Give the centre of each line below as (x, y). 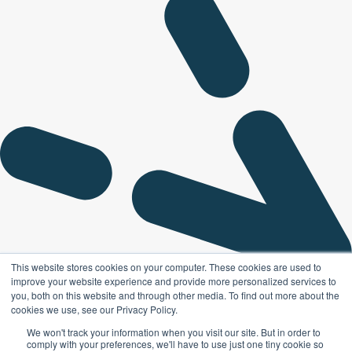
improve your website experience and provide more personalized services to (174, 281)
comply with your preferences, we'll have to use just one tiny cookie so (175, 344)
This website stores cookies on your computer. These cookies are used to (166, 267)
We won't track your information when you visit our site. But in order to (174, 332)
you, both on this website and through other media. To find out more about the (175, 295)
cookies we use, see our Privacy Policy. (94, 309)
